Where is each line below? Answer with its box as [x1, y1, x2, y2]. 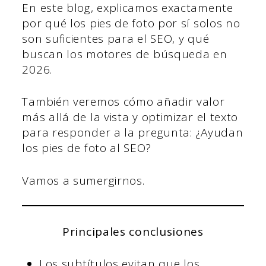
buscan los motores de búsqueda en [22, 46, 227, 62]
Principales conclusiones [62, 223, 204, 239]
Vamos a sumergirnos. [22, 172, 145, 188]
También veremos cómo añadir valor [22, 94, 225, 110]
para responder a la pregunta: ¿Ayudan [22, 125, 243, 141]
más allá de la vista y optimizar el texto [22, 109, 239, 125]
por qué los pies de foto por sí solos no [22, 15, 240, 31]
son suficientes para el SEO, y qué [22, 30, 210, 46]
